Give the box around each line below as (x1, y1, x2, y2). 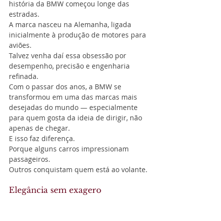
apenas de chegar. (9, 123, 70, 133)
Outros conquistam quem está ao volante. (9, 164, 147, 174)
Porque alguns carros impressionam (9, 144, 131, 153)
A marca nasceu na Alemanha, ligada (9, 19, 133, 29)
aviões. (9, 40, 32, 50)
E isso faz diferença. (9, 133, 75, 143)
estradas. (9, 9, 39, 19)
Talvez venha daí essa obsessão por (9, 50, 128, 60)
